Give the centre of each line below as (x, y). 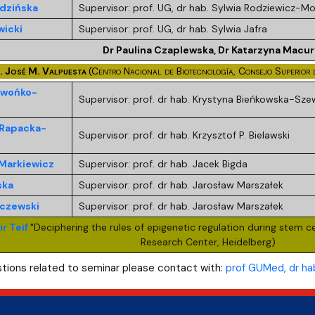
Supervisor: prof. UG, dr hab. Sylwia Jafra (173, 28)
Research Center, (182, 242)
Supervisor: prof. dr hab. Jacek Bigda (163, 163)
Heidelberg (247, 242)
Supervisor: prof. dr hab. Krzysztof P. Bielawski (184, 135)
